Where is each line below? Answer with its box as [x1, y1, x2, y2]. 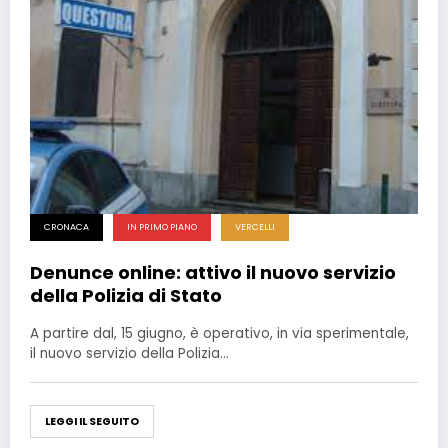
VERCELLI [235, 221, 275, 234]
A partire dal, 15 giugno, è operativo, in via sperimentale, [30, 324, 409, 344]
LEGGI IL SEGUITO [45, 414, 139, 430]
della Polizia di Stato [30, 283, 222, 309]
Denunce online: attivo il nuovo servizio [30, 260, 396, 286]
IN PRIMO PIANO [127, 221, 197, 234]
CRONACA [44, 221, 89, 234]
